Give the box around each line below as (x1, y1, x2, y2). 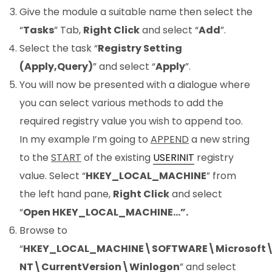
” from (206, 169, 236, 183)
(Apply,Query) (19, 59, 93, 74)
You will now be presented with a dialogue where (19, 78, 250, 92)
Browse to (19, 223, 67, 238)
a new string (189, 132, 250, 147)
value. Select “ (19, 169, 86, 183)
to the (19, 151, 51, 165)
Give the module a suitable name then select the (19, 5, 253, 19)
